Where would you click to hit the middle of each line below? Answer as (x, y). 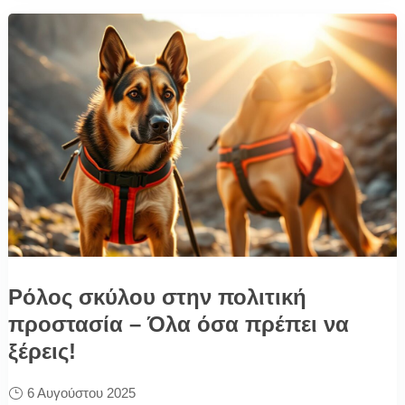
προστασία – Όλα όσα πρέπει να (178, 324)
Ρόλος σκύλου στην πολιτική (157, 297)
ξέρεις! (42, 351)
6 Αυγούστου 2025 (81, 392)
